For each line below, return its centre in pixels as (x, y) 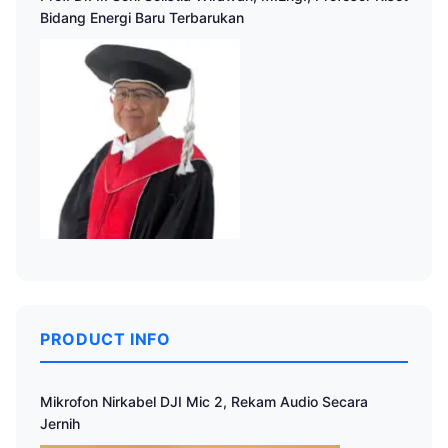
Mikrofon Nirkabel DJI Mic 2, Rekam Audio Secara (204, 401)
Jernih (60, 423)
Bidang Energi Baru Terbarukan (142, 17)
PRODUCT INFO (105, 339)
